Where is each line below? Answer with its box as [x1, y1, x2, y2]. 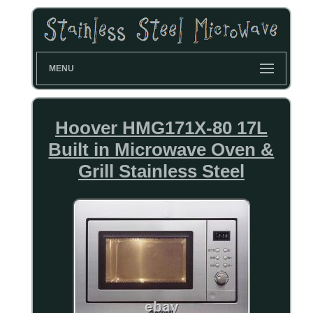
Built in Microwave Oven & [48, 139, 275, 161]
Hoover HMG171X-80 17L [54, 117, 268, 139]
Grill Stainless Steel [78, 161, 245, 182]
